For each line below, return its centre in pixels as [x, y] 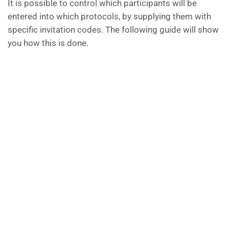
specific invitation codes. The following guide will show [113, 30]
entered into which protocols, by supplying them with [109, 17]
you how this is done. [48, 43]
